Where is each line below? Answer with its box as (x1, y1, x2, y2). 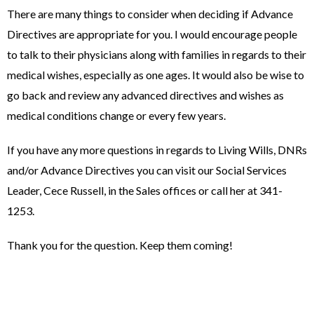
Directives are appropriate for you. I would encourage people (7, 27, 297, 41)
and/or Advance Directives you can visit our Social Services (7, 163, 287, 177)
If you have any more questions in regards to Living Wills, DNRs (7, 143, 307, 156)
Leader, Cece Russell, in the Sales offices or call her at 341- (7, 184, 282, 197)
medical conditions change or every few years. (7, 109, 226, 122)
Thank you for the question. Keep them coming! (7, 238, 233, 252)
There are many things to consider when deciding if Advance (7, 7, 293, 20)
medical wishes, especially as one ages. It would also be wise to (7, 68, 304, 81)
